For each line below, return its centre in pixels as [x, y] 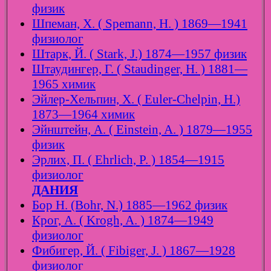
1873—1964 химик [83, 115]
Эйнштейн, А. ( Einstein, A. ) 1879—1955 [142, 130]
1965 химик [64, 84]
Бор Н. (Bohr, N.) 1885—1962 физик [130, 205]
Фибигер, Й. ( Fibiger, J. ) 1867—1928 [134, 251]
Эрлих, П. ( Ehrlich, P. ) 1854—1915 [128, 160]
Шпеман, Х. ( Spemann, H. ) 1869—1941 [140, 24]
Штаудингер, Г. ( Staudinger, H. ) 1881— [140, 69]
